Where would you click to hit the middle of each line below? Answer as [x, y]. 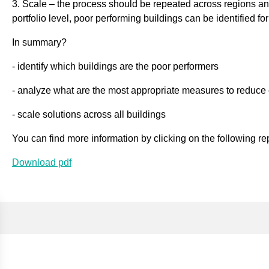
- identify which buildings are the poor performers [115, 66]
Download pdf [41, 162]
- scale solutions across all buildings [89, 114]
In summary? [39, 42]
